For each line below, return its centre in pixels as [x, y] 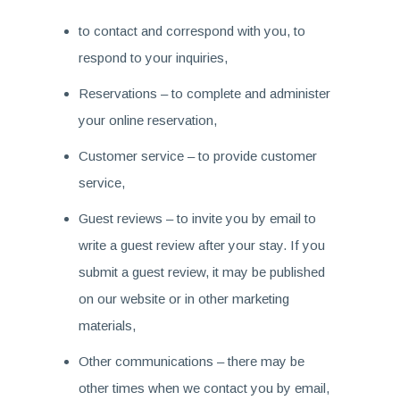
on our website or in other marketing [183, 299]
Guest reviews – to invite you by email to [197, 218]
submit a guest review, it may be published [201, 272]
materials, [107, 325]
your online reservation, [147, 120]
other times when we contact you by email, [204, 388]
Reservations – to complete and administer [204, 93]
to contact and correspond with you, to [192, 31]
